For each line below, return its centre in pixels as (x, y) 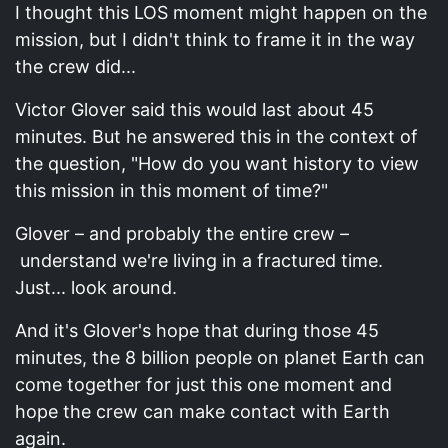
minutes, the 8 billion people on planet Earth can (220, 358)
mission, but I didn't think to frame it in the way (215, 40)
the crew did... (75, 67)
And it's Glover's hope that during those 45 (197, 331)
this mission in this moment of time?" (171, 191)
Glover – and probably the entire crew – (182, 234)
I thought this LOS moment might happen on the (221, 13)
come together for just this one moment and (203, 385)
